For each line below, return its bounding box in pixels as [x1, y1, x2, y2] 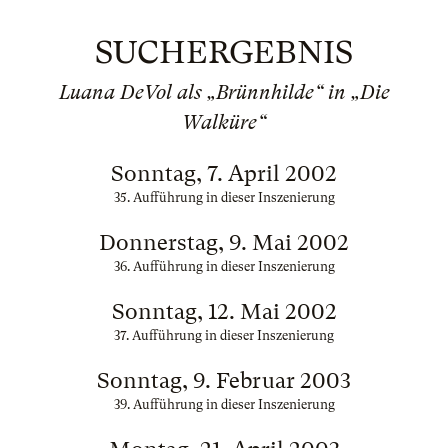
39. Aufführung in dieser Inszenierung [113, 397, 335, 412]
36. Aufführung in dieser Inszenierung [113, 259, 335, 274]
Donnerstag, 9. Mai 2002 [99, 230, 349, 255]
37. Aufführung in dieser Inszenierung [114, 328, 334, 343]
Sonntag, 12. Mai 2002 [111, 299, 337, 324]
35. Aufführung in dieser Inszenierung [113, 190, 335, 205]
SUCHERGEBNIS [95, 34, 353, 71]
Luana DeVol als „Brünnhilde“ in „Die [58, 81, 390, 104]
